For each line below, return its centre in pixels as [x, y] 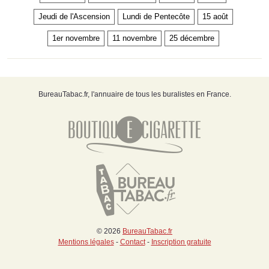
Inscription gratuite [181, 242]
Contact [132, 242]
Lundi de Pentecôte [156, 16]
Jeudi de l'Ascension [74, 16]
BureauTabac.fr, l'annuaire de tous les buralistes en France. [134, 94]
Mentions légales [86, 242]
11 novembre [134, 38]
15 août [215, 16]
